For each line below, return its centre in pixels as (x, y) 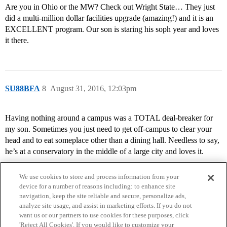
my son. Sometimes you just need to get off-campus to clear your (108, 129)
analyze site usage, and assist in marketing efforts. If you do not (106, 205)
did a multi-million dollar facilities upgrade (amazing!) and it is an (109, 18)
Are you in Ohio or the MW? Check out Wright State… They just (110, 7)
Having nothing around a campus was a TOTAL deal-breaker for (109, 118)
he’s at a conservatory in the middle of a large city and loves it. (104, 152)
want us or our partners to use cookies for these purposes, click (104, 215)
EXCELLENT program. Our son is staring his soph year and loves (112, 29)
